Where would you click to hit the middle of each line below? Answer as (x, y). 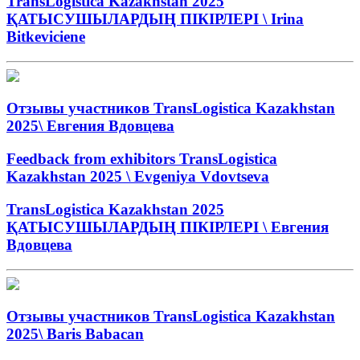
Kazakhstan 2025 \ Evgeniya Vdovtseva (138, 177)
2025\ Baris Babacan (75, 334)
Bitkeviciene (46, 36)
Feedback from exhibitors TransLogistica (142, 159)
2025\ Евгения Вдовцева (90, 126)
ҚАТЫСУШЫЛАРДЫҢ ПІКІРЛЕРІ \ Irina (155, 18)
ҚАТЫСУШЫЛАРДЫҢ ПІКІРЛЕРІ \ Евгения (168, 227)
